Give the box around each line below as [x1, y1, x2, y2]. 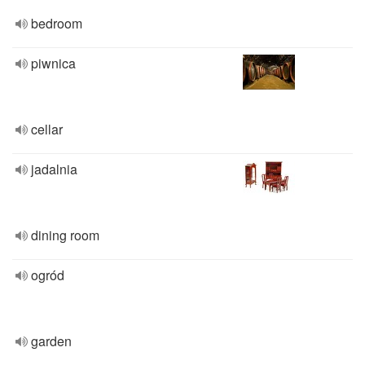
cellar [31, 120, 63, 139]
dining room [31, 226, 99, 244]
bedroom [31, 14, 82, 33]
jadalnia [31, 160, 77, 178]
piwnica [31, 54, 76, 73]
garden [31, 332, 72, 350]
